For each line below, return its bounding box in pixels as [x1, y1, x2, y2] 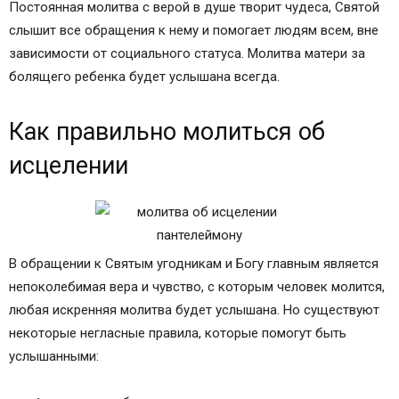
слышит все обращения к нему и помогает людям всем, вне [9, 22, 379, 38]
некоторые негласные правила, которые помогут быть [9, 325, 346, 341]
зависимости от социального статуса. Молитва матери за [9, 45, 365, 61]
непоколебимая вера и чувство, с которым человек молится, [9, 279, 385, 295]
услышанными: [9, 348, 99, 364]
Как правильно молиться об [9, 118, 325, 146]
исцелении [9, 151, 128, 180]
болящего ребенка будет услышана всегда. [9, 69, 280, 85]
